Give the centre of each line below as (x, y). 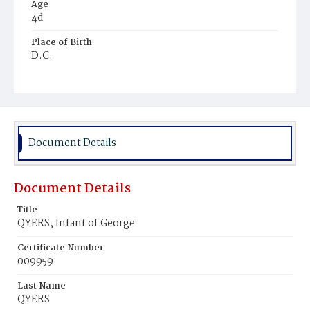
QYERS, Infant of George (76, 224)
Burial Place (58, 81)
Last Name (42, 286)
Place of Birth (62, 43)
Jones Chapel (66, 95)
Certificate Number (61, 248)
